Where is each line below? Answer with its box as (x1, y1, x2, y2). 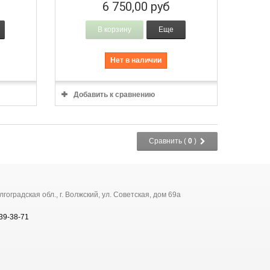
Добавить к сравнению (73, 90, 155, 99)
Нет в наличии (110, 56, 162, 64)
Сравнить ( (149, 137, 188, 145)
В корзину (97, 25, 131, 34)
